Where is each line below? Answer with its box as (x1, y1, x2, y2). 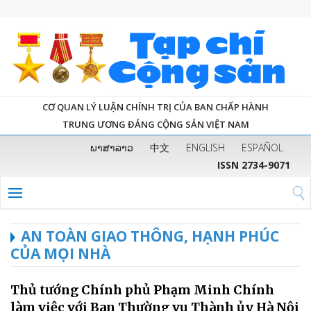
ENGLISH (186, 140, 225, 154)
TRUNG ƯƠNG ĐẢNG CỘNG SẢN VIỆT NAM (62, 117, 249, 131)
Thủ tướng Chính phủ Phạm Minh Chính (10, 281, 274, 298)
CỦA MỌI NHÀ (10, 243, 110, 263)
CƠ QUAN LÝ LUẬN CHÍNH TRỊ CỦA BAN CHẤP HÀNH (42, 100, 269, 113)
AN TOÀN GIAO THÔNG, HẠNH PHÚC (21, 226, 279, 246)
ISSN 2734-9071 (217, 158, 290, 171)
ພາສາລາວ (90, 140, 133, 154)
